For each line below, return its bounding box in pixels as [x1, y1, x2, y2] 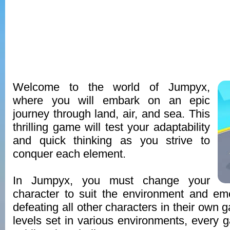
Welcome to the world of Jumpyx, [13, 81, 210, 93]
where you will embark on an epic [13, 94, 210, 107]
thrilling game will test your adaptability [13, 121, 210, 133]
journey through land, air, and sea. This [13, 107, 210, 120]
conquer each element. [13, 147, 126, 160]
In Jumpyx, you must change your [13, 174, 210, 187]
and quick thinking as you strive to [13, 134, 210, 147]
